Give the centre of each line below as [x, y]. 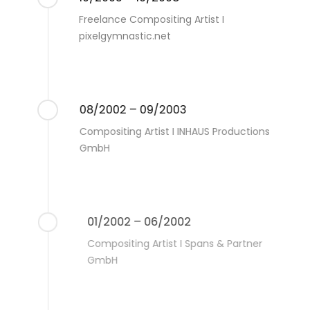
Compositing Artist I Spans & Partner [167, 243]
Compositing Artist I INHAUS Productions [174, 131]
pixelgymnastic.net [125, 36]
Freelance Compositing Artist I [151, 19]
